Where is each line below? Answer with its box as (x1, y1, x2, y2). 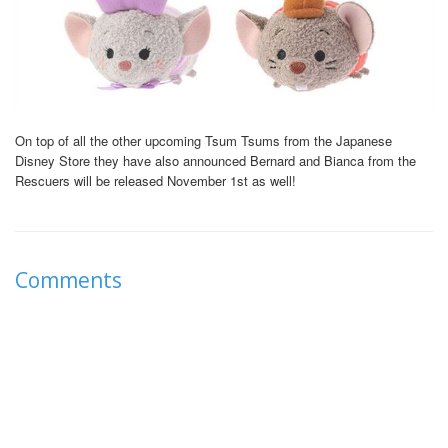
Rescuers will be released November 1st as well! (15, 171, 296, 191)
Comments (15, 266, 122, 295)
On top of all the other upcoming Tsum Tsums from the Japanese (15, 131, 392, 151)
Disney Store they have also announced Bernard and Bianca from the (15, 151, 416, 171)
